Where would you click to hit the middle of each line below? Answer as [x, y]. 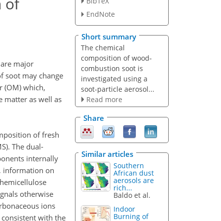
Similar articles [107, 154]
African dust [134, 173]
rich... [123, 187]
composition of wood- [116, 58]
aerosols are [134, 180]
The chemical [103, 47]
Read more [104, 99]
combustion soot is [112, 68]
